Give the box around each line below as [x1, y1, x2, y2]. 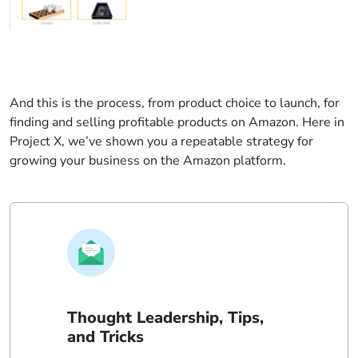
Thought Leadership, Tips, [66, 307, 264, 328]
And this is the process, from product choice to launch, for [10, 94, 340, 112]
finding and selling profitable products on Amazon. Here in [10, 113, 344, 131]
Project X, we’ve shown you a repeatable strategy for [10, 133, 313, 150]
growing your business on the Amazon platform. [10, 152, 286, 169]
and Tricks [66, 326, 144, 348]
